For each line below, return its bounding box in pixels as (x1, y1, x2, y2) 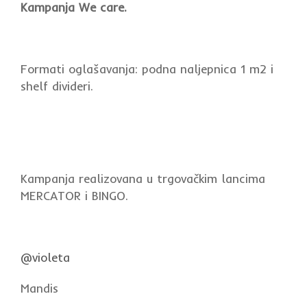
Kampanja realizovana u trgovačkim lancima (21, 171, 269, 186)
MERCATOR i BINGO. (21, 188, 128, 204)
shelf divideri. (21, 79, 93, 94)
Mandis (21, 281, 58, 296)
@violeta (21, 250, 70, 265)
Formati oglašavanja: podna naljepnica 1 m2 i (21, 62, 273, 77)
